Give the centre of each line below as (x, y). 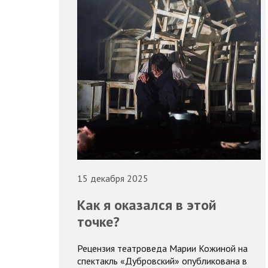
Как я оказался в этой (147, 205)
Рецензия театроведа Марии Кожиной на (162, 249)
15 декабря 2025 (112, 179)
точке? (98, 222)
